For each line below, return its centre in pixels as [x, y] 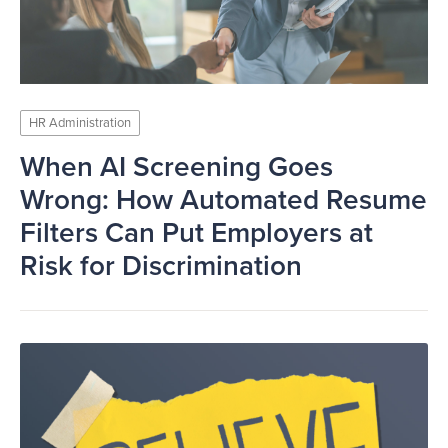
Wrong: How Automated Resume [223, 200]
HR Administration [80, 123]
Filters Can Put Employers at [196, 233]
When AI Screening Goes [176, 167]
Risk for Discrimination [161, 266]
